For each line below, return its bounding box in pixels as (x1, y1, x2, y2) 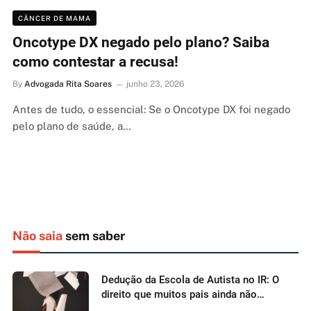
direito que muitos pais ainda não (101, 287, 257, 301)
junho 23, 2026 (126, 78, 184, 89)
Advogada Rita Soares (24, 78, 112, 89)
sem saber (62, 228, 125, 243)
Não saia (12, 228, 62, 243)
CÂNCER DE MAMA (18, 13, 91, 22)
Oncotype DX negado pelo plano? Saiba (12, 33, 269, 51)
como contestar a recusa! (12, 53, 178, 70)
